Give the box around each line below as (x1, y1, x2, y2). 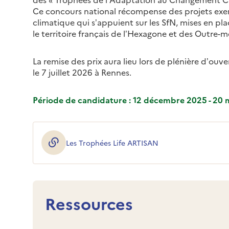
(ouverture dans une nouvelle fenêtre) (41, 142, 194, 154)
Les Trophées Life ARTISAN (66, 137, 158, 148)
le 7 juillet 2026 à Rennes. (33, 66, 131, 78)
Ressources (45, 191, 133, 214)
